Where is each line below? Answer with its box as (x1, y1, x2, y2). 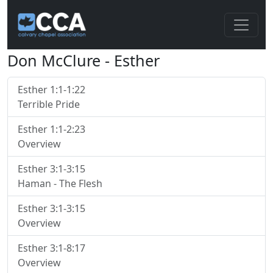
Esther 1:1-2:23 (18, 122, 85, 136)
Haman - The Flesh (18, 177, 102, 190)
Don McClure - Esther (7, 50, 160, 71)
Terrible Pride (18, 97, 80, 111)
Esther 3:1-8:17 (18, 241, 85, 255)
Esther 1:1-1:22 (18, 83, 85, 96)
